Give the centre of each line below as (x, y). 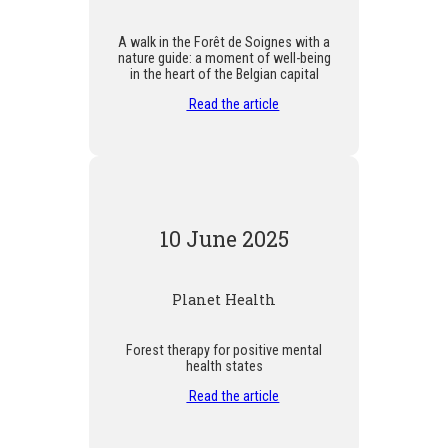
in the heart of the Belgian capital (224, 73)
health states (224, 365)
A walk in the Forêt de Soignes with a (224, 41)
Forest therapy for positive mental (224, 349)
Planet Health (224, 299)
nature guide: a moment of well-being (224, 57)
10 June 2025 (224, 238)
